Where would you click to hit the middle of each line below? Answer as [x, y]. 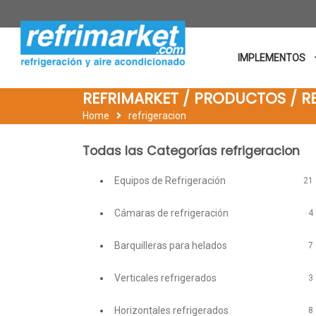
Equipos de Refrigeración [170, 180]
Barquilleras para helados [170, 245]
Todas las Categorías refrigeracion [191, 151]
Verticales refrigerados [165, 278]
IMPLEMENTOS [273, 58]
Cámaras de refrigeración [171, 213]
